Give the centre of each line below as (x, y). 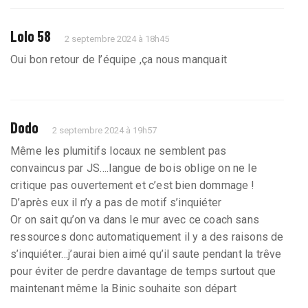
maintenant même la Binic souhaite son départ (123, 289)
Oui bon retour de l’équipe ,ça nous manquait (119, 60)
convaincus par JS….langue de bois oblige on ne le (134, 168)
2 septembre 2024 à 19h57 (105, 131)
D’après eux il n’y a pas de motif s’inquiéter (116, 203)
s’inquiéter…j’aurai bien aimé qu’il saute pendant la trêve (146, 254)
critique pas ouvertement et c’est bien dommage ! (133, 186)
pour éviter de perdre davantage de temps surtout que (143, 272)
